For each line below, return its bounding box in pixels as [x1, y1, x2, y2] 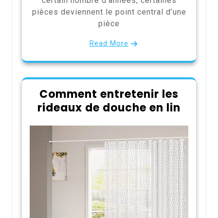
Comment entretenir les [39, 86, 179, 102]
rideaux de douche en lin [37, 100, 181, 115]
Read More [90, 38, 128, 48]
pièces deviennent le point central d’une [32, 7, 186, 17]
